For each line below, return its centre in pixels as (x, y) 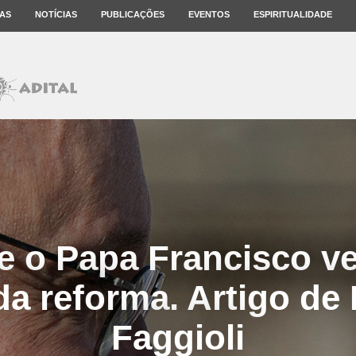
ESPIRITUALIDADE (293, 14)
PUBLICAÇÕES (133, 14)
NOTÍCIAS (56, 14)
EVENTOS (209, 14)
